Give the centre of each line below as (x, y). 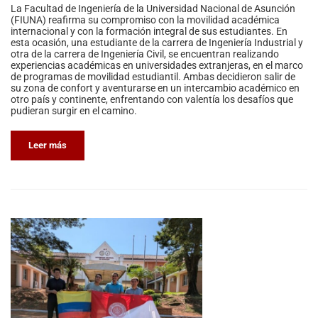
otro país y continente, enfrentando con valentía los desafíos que (152, 100)
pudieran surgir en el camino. (74, 111)
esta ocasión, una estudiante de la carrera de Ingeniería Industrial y (157, 43)
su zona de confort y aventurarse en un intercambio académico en (155, 88)
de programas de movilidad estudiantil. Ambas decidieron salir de (153, 77)
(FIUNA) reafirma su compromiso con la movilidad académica (145, 20)
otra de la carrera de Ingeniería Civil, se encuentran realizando (145, 54)
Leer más (48, 146)
